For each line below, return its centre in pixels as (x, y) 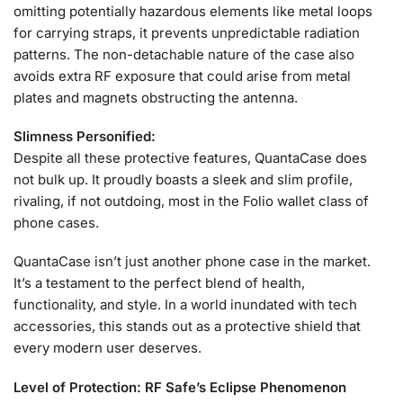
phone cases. (56, 223)
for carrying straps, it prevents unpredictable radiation (187, 32)
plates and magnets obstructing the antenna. (156, 97)
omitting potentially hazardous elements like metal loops (193, 11)
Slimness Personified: (85, 137)
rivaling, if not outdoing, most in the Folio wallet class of (191, 201)
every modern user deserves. (107, 348)
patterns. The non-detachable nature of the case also (184, 54)
